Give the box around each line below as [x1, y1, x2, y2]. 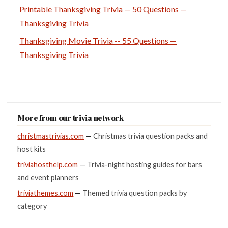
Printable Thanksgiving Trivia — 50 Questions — [19, 4, 187, 14]
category [17, 201, 47, 210]
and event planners [17, 173, 79, 182]
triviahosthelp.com [17, 160, 78, 169]
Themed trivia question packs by [82, 188, 187, 197]
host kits [17, 145, 46, 154]
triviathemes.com [17, 188, 74, 197]
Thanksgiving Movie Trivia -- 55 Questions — [19, 36, 177, 46]
